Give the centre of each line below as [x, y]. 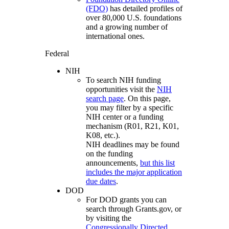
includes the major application [134, 172]
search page [105, 99]
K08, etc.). [104, 135]
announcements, [113, 163]
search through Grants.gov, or [134, 209]
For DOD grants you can [126, 200]
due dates [101, 181]
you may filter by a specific [130, 108]
